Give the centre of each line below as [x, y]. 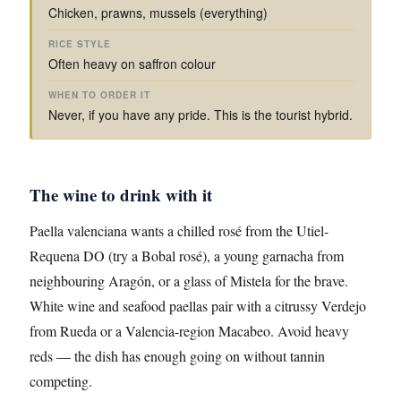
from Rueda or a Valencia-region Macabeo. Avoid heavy [189, 331]
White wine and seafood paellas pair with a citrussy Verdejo [198, 306]
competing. [61, 381]
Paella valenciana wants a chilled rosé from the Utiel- [179, 230]
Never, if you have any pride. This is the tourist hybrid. [200, 115]
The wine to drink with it [121, 195]
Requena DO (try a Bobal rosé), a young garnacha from [187, 256]
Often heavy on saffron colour [132, 64]
